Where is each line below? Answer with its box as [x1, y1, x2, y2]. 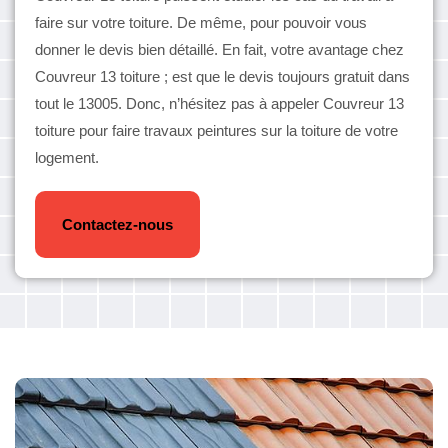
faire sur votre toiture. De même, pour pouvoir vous [35, 14, 367, 31]
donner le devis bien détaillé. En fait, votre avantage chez [35, 41, 404, 58]
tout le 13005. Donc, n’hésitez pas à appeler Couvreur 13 [35, 95, 404, 112]
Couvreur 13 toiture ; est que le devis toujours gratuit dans [35, 68, 410, 85]
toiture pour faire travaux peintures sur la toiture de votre [35, 122, 398, 139]
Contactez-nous [62, 216, 173, 233]
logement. [35, 149, 99, 166]
